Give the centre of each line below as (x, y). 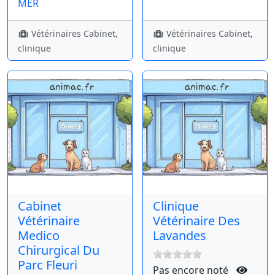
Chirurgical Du (59, 250)
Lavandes (180, 236)
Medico (39, 236)
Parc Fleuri (48, 265)
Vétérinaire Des (196, 221)
